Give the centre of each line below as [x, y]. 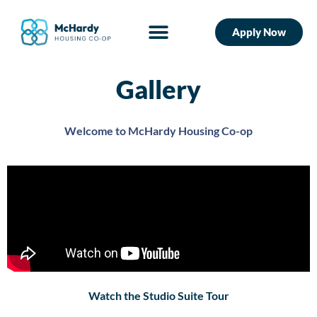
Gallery [158, 90]
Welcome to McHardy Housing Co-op [158, 131]
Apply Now [259, 32]
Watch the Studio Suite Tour [158, 295]
